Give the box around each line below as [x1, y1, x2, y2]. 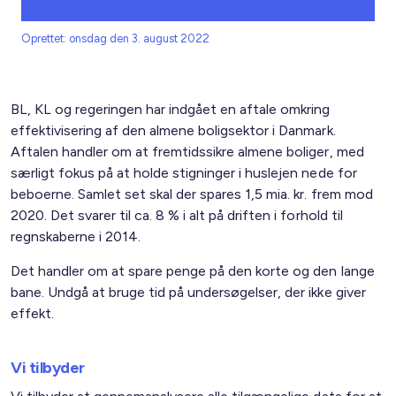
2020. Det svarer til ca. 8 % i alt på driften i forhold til [11, 207, 343, 224]
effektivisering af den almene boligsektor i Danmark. [11, 122, 336, 139]
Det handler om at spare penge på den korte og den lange [11, 263, 375, 279]
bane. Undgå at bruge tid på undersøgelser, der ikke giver [11, 284, 366, 301]
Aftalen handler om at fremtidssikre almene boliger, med [11, 143, 364, 160]
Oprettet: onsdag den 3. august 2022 [21, 32, 210, 45]
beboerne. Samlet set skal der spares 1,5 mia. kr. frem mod [11, 186, 373, 202]
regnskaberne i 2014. [11, 228, 141, 245]
